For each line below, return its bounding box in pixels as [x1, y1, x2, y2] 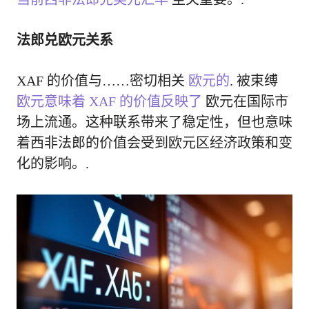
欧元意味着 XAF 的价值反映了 [17, 94, 202, 110]
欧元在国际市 [202, 94, 288, 110]
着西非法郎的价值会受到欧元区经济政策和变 [17, 135, 292, 151]
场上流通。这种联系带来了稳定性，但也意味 [17, 114, 292, 130]
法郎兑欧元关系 [17, 32, 113, 49]
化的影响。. [17, 156, 89, 172]
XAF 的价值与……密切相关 [17, 73, 188, 89]
